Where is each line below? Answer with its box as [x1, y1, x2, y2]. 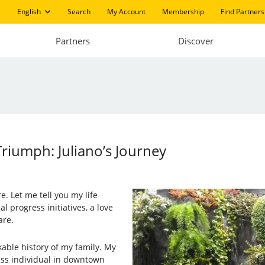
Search [67, 7, 91, 17]
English [17, 7, 41, 17]
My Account [106, 7, 146, 17]
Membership [161, 7, 204, 17]
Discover [177, 34, 214, 47]
